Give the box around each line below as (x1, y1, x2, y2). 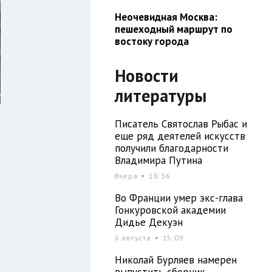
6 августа (114, 233, 154, 242)
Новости (114, 64, 178, 87)
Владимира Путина (114, 153, 202, 167)
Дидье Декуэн (114, 215, 183, 229)
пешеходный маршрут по (114, 22, 233, 36)
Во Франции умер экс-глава (114, 191, 243, 205)
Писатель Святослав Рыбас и (114, 117, 247, 131)
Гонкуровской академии (114, 203, 226, 217)
